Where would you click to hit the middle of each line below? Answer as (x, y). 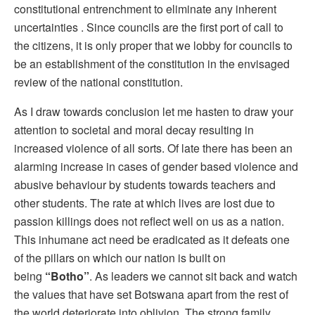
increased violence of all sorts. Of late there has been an (153, 148)
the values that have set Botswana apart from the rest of (151, 295)
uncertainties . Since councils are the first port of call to (149, 27)
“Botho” (67, 276)
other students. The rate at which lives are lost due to (144, 203)
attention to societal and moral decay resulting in (134, 130)
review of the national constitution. (98, 82)
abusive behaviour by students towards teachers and (145, 185)
